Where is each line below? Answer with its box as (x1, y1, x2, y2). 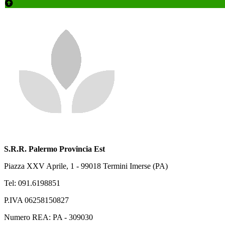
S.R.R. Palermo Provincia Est (4, 144, 105, 153)
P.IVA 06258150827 (4, 195, 69, 204)
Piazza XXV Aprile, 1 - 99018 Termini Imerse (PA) (4, 161, 168, 170)
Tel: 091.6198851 (4, 178, 60, 187)
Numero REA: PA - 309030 (4, 212, 93, 221)
